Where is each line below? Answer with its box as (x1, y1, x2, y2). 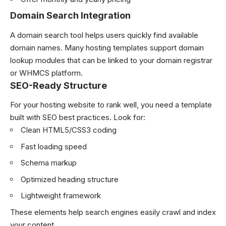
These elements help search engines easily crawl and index (10, 207, 216, 217)
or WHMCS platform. (10, 68, 83, 78)
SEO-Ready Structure (10, 80, 107, 91)
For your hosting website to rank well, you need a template (10, 100, 212, 110)
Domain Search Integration (10, 10, 131, 21)
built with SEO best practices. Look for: (10, 112, 145, 123)
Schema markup (21, 158, 77, 168)
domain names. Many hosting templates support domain (10, 42, 204, 52)
